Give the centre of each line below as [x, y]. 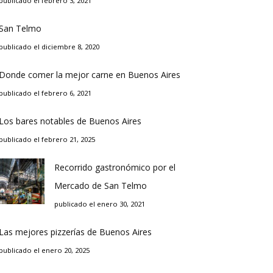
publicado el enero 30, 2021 [100, 204]
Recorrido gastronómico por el [115, 167]
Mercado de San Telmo [101, 186]
